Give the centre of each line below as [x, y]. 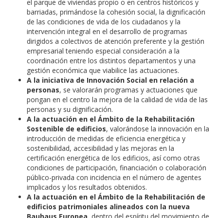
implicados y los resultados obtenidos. [87, 187]
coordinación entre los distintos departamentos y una [111, 60]
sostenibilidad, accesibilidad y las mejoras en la [100, 148]
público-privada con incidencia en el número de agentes [114, 177]
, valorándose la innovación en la [158, 128]
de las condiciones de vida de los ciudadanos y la [104, 21]
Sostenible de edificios [66, 128]
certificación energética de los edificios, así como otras [113, 158]
